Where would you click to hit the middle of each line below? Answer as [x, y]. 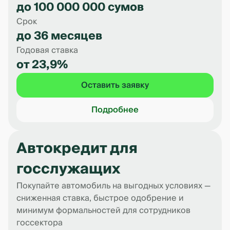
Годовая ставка [47, 50]
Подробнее [115, 110]
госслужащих [68, 169]
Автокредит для [77, 149]
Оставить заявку [115, 85]
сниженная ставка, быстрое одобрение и [100, 198]
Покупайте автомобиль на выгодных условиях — [113, 186]
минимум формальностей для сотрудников [103, 210]
